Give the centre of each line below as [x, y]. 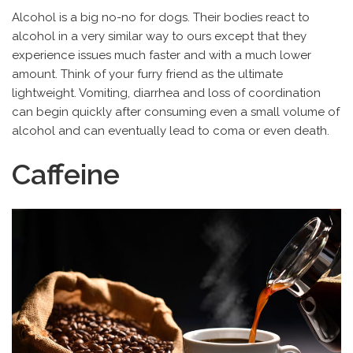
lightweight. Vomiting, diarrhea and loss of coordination [166, 93]
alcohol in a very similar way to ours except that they [159, 37]
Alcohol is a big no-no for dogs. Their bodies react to [161, 18]
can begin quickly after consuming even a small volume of [176, 112]
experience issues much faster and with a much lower [162, 56]
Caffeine [66, 175]
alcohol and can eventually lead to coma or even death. [171, 131]
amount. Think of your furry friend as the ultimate [147, 74]
